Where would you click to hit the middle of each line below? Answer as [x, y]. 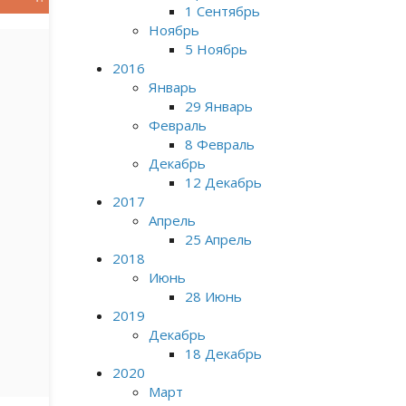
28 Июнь [213, 296]
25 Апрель [218, 239]
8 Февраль [219, 144]
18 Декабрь [223, 353]
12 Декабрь [223, 182]
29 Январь [218, 106]
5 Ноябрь [216, 49]
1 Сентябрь [222, 11]
